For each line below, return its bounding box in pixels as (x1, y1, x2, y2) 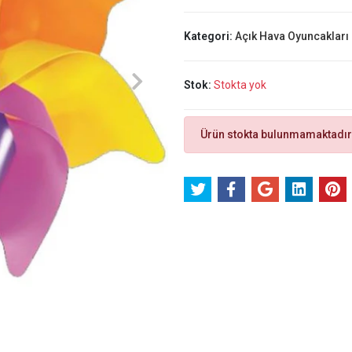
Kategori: (183, 30, 235, 42)
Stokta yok (213, 79, 266, 91)
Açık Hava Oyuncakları (234, 30, 349, 42)
